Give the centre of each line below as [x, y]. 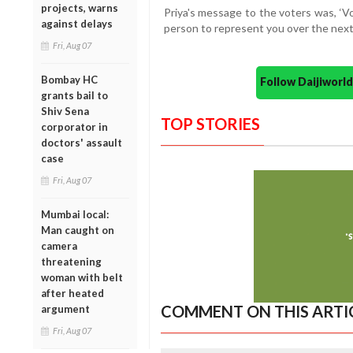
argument [65, 308]
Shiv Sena [65, 111]
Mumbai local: [75, 214]
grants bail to [74, 95]
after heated [72, 293]
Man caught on [78, 230]
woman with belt [82, 277]
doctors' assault [82, 142]
